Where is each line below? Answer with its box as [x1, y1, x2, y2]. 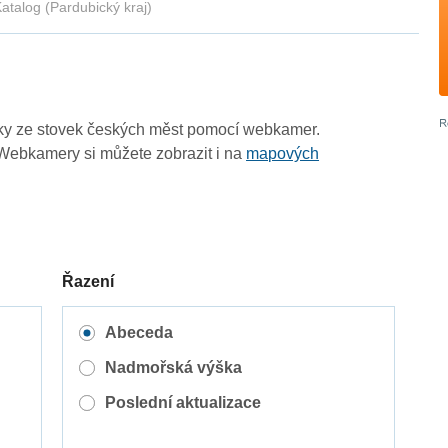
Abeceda [104, 324, 173, 342]
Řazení [62, 273, 114, 291]
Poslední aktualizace [104, 394, 261, 412]
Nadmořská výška [104, 359, 242, 377]
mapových [246, 145, 320, 163]
